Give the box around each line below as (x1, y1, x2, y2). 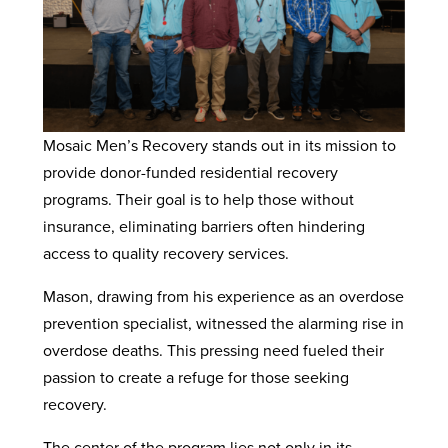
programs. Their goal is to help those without (42, 187, 354, 210)
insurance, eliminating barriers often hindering (42, 214, 365, 237)
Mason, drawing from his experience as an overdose (42, 284, 404, 307)
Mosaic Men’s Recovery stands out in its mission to (42, 133, 396, 156)
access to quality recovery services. (42, 241, 293, 264)
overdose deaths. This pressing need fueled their (42, 338, 384, 361)
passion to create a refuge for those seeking (42, 365, 349, 388)
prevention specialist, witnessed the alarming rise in (42, 311, 404, 334)
